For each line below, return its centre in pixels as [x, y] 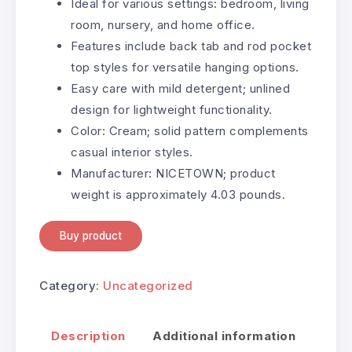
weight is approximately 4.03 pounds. [178, 194]
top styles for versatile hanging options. [185, 67]
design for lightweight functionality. [172, 109]
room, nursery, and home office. [163, 24]
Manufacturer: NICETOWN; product [173, 173]
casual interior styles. [132, 152]
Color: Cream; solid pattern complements [190, 130]
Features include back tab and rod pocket [191, 46]
